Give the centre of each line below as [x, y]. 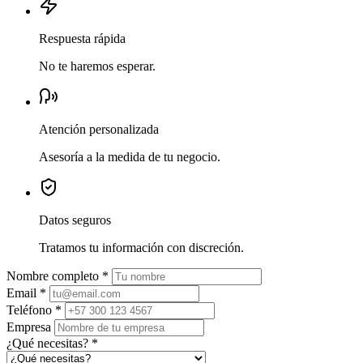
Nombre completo [54, 276]
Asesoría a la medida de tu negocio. [130, 157]
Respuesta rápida [82, 39]
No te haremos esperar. [97, 66]
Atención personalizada [99, 130]
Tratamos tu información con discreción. [141, 248]
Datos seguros [75, 220]
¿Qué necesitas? [49, 344]
